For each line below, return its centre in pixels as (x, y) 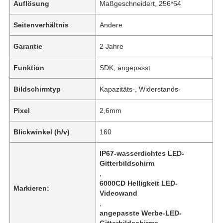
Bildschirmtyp (37, 89)
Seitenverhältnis (41, 25)
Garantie (28, 46)
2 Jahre (112, 46)
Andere (111, 25)
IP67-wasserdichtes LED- (142, 153)
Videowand (119, 193)
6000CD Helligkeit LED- (139, 183)
